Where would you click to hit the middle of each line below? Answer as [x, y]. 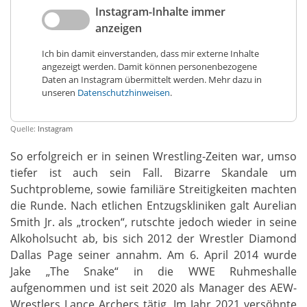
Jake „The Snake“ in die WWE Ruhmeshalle [153, 271]
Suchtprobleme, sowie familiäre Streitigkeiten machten [153, 189]
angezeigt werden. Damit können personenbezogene [149, 66]
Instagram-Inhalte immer [160, 11]
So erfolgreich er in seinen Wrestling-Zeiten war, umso [153, 156]
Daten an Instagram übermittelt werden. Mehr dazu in [151, 79]
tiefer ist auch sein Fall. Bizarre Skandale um [153, 172]
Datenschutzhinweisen [123, 92]
